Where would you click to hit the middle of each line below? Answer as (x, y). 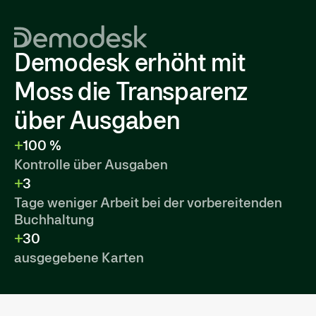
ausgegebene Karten (79, 257)
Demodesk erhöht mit (130, 62)
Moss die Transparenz (131, 91)
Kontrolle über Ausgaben (91, 164)
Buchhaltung (54, 219)
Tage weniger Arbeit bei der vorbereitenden (148, 202)
